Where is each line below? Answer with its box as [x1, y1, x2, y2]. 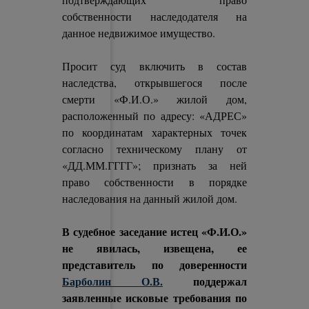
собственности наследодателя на [62, 9, 247, 23]
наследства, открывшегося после [62, 75, 247, 90]
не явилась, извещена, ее [62, 240, 247, 256]
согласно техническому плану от [62, 141, 247, 156]
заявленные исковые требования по [62, 290, 247, 306]
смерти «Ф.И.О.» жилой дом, [62, 92, 247, 106]
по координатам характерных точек [62, 125, 247, 139]
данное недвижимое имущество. [62, 26, 216, 40]
